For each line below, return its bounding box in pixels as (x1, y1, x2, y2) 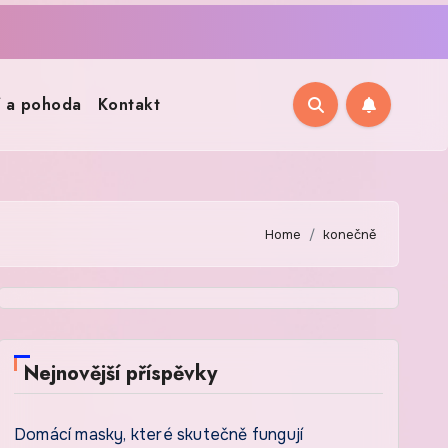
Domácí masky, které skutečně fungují (14, 424, 304, 445)
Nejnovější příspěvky (24, 359, 217, 388)
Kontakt (97, 92, 161, 116)
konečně (323, 225, 376, 243)
